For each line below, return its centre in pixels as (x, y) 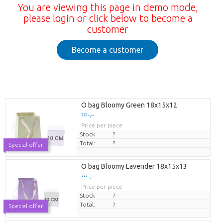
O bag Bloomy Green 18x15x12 (129, 105)
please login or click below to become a (108, 18)
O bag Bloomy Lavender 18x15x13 (134, 167)
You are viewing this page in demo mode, (108, 7)
